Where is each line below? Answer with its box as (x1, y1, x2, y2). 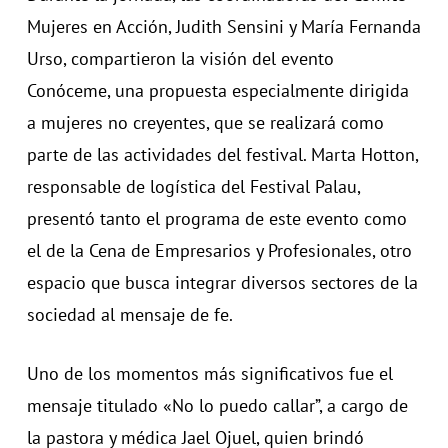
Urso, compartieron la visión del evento (26, 47, 334, 70)
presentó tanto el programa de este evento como (26, 207, 407, 230)
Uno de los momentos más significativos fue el (26, 362, 393, 385)
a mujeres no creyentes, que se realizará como (26, 111, 384, 134)
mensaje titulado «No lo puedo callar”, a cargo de (26, 394, 408, 417)
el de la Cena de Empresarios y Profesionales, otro (26, 239, 412, 262)
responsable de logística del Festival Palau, (26, 175, 360, 198)
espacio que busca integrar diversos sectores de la (26, 271, 418, 294)
